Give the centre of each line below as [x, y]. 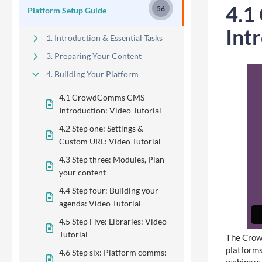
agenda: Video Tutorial [100, 203]
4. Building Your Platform [92, 74]
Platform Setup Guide [67, 10]
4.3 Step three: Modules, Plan [112, 159]
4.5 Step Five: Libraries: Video [113, 221]
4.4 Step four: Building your [109, 190]
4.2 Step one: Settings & [101, 128]
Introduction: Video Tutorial [110, 110]
